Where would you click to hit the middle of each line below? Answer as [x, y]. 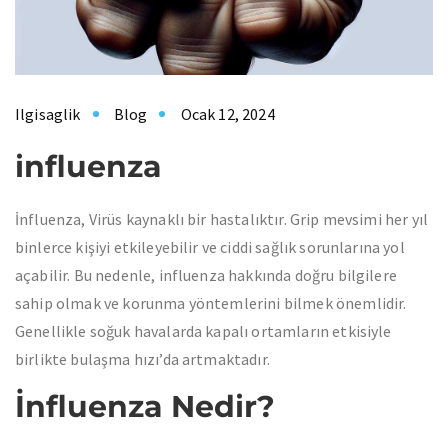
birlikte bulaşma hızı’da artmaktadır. [142, 359]
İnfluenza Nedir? [145, 406]
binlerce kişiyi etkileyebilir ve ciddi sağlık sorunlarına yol [210, 247]
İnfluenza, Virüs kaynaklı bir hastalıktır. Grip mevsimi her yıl [222, 219]
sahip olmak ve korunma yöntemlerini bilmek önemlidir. [212, 303]
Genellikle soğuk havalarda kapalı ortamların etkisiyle [203, 331]
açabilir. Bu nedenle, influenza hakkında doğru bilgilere [206, 275]
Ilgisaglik [48, 114]
